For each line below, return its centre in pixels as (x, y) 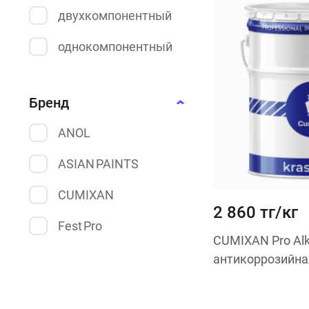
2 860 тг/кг (255, 212)
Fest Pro (80, 226)
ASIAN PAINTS (98, 164)
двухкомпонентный (115, 16)
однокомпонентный (115, 47)
